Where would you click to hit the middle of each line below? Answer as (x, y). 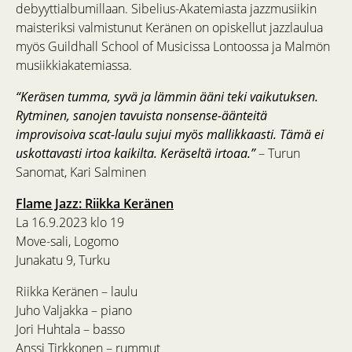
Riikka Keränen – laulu (77, 291)
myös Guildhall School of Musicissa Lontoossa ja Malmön (173, 46)
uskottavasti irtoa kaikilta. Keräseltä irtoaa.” (136, 152)
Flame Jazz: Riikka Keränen (95, 203)
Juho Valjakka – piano (74, 310)
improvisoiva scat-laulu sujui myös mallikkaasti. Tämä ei (170, 134)
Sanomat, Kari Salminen (81, 172)
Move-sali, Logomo (67, 241)
